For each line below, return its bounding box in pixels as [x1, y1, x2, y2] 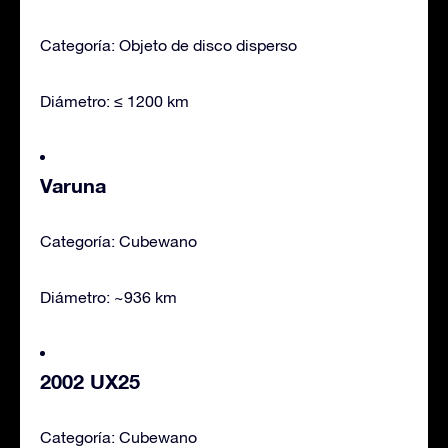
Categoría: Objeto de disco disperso [40, 35, 297, 54]
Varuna [40, 172, 106, 197]
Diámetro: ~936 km [40, 287, 177, 306]
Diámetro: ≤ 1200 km [40, 91, 189, 110]
